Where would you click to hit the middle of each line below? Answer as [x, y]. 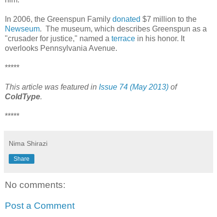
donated [126, 19]
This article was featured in [52, 87]
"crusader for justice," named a [58, 38]
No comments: [35, 185]
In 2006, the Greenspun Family [59, 19]
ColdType [23, 96]
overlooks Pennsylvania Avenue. [61, 48]
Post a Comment [40, 206]
